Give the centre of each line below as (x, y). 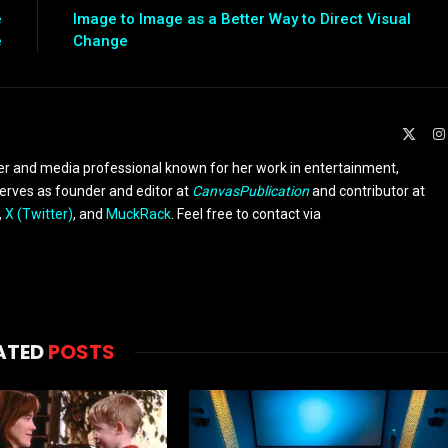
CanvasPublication (250, 191)
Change (100, 41)
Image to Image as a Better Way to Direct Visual (241, 19)
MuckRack (138, 214)
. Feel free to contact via (246, 214)
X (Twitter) (39, 214)
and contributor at (367, 191)
